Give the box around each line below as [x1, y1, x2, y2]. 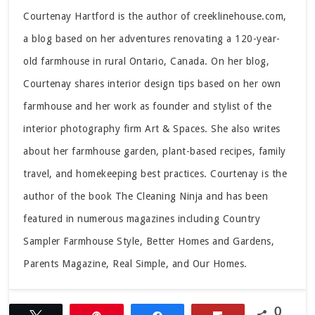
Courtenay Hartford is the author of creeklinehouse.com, [23, 10, 287, 22]
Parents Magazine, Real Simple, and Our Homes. [23, 257, 247, 269]
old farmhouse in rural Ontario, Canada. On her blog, [23, 55, 270, 67]
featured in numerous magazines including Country [23, 212, 261, 224]
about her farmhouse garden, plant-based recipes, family [23, 145, 286, 157]
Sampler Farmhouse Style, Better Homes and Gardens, [23, 235, 275, 247]
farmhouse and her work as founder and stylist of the [23, 100, 272, 112]
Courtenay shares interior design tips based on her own [23, 77, 281, 89]
